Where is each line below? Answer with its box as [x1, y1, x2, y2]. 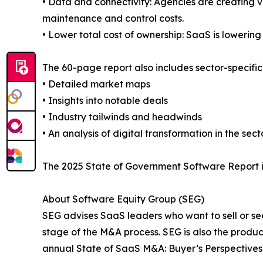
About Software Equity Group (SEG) [42, 193, 204, 205]
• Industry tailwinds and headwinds [42, 111, 202, 123]
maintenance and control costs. [42, 12, 184, 25]
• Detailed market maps [42, 78, 150, 90]
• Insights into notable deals [42, 95, 168, 107]
